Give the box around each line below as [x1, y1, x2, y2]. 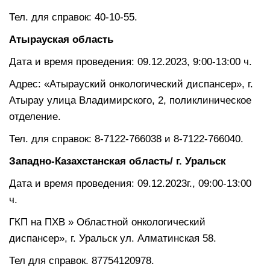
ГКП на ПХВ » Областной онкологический [9, 216, 206, 228]
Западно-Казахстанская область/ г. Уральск [9, 155, 226, 167]
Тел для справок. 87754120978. [9, 254, 154, 266]
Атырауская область [9, 33, 113, 45]
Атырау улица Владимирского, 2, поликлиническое [9, 94, 251, 106]
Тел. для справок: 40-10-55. [9, 11, 137, 23]
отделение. [9, 110, 61, 122]
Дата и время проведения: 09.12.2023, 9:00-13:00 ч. [9, 55, 252, 67]
